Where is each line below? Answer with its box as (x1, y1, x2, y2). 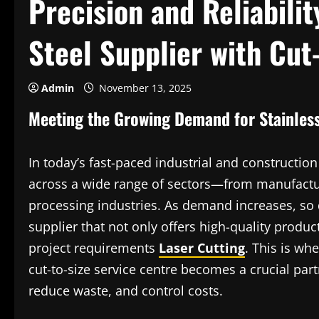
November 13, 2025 (96, 81, 194, 95)
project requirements (28, 239, 159, 256)
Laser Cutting (159, 239, 245, 256)
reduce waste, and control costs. (28, 282, 223, 299)
